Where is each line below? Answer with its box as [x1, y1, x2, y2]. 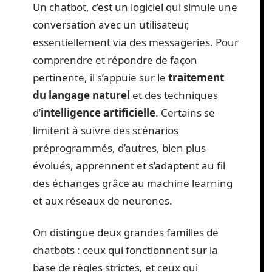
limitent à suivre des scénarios [33, 123, 178, 137]
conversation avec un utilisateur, [33, 18, 189, 32]
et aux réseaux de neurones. [33, 194, 172, 208]
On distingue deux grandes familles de [33, 225, 219, 239]
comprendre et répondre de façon [33, 53, 197, 67]
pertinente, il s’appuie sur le [33, 70, 168, 84]
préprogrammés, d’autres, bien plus [33, 141, 206, 155]
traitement [168, 70, 224, 84]
